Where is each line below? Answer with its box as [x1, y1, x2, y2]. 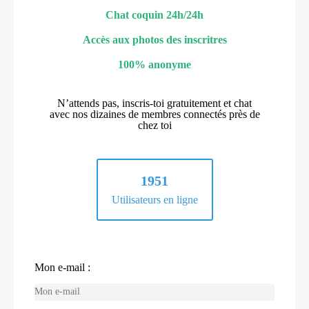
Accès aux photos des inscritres [82, 33, 227, 46]
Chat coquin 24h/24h [106, 8, 203, 21]
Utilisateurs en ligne [111, 193, 198, 206]
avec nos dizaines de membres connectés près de [49, 108, 260, 120]
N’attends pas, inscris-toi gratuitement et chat [57, 97, 252, 109]
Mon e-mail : [34, 261, 90, 273]
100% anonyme [118, 58, 191, 70]
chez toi [137, 119, 172, 131]
